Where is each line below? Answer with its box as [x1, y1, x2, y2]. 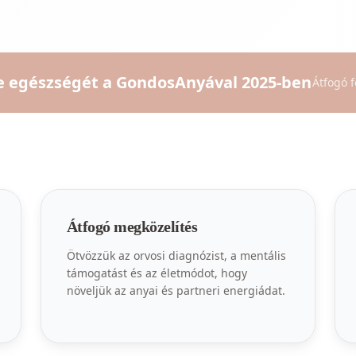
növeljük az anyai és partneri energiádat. [66, 283, 285, 298]
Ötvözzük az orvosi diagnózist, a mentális [66, 248, 286, 263]
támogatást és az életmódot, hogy [66, 265, 247, 281]
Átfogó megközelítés [66, 218, 198, 235]
